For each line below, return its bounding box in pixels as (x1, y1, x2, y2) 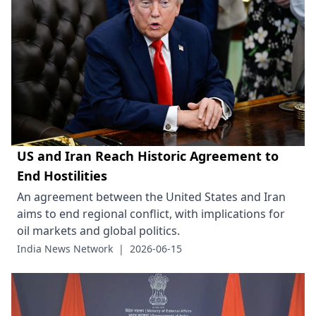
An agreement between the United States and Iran (17, 189, 286, 205)
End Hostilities (17, 167, 107, 185)
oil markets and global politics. (17, 223, 180, 239)
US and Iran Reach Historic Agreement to (17, 147, 279, 165)
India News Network (17, 242, 113, 256)
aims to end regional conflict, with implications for (17, 206, 285, 222)
